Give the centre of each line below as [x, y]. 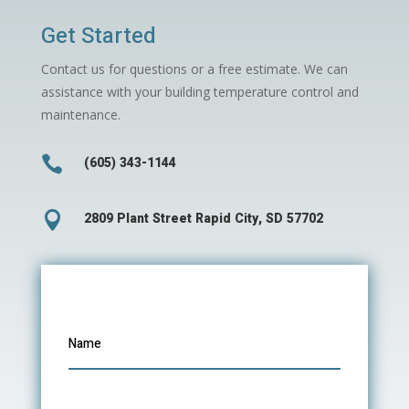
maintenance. [80, 114]
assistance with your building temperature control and [199, 91]
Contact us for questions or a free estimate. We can [194, 68]
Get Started [98, 36]
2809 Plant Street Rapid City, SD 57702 [203, 218]
